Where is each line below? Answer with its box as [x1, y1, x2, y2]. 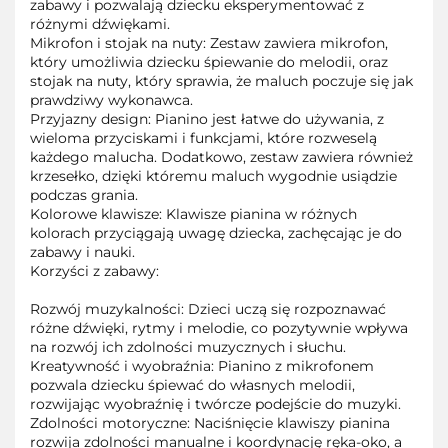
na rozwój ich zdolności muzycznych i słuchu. [30, 337, 350, 356]
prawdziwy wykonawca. [30, 90, 197, 109]
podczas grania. [30, 185, 142, 204]
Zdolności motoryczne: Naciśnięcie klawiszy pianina [30, 413, 390, 432]
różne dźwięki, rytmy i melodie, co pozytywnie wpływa [30, 318, 408, 337]
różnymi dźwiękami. [30, 14, 174, 33]
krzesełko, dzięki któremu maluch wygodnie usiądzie [30, 166, 397, 185]
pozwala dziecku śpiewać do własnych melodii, [30, 375, 355, 394]
